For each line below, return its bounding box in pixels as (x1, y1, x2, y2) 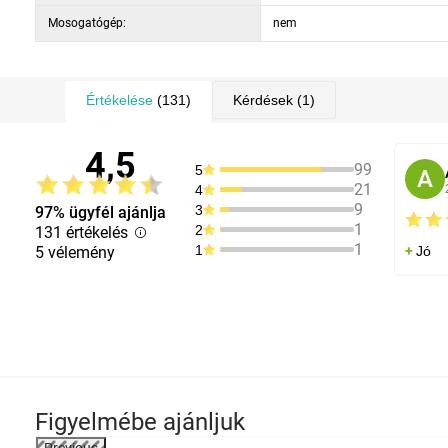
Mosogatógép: (48, 16, 126, 30)
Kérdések (233, 92, 293, 108)
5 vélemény (35, 243, 115, 262)
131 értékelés (35, 223, 132, 242)
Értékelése (86, 92, 153, 108)
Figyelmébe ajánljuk (35, 408, 245, 436)
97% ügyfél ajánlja (35, 203, 166, 222)
